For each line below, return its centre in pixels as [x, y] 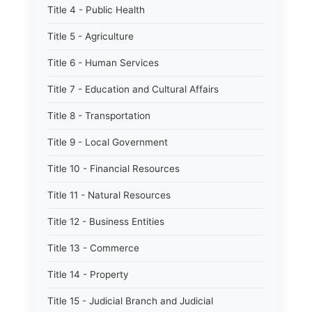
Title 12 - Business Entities [106, 221]
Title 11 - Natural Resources [109, 195]
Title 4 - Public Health [96, 10]
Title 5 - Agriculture [91, 36]
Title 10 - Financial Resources [114, 169]
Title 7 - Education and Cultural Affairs [133, 89]
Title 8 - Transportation [99, 116]
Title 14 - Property [88, 274]
